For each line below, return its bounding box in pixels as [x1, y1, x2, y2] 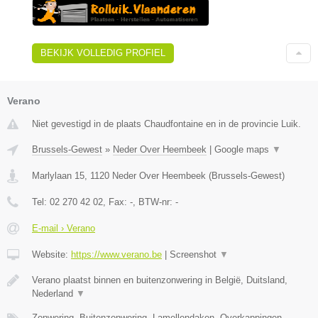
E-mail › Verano [32, 222, 95, 234]
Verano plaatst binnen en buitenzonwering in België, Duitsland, [32, 274, 287, 285]
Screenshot [170, 248, 219, 260]
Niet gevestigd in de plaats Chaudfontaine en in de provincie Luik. [32, 118, 301, 129]
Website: [32, 248, 71, 260]
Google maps [214, 143, 272, 155]
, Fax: [103, 196, 130, 207]
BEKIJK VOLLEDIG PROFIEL [40, 47, 165, 58]
